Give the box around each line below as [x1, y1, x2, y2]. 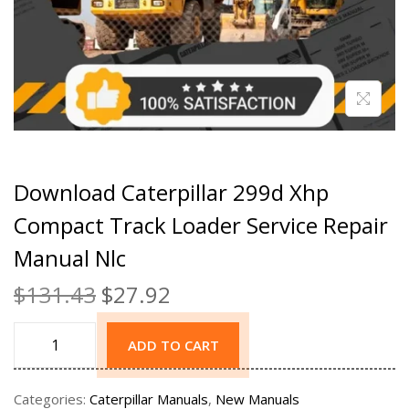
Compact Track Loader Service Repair [14, 210, 388, 241]
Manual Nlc [14, 243, 126, 274]
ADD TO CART [127, 336, 219, 355]
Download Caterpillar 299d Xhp [14, 177, 329, 208]
